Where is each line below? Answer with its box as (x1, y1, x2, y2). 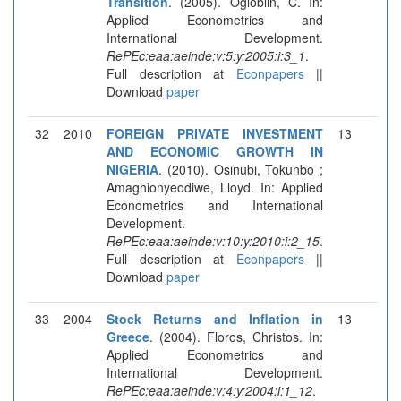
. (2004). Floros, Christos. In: (149, 327, 323, 346)
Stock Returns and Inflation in (107, 309, 323, 328)
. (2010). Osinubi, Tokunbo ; (158, 159, 323, 178)
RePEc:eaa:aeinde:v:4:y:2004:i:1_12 (107, 380, 312, 399)
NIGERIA (107, 159, 158, 178)
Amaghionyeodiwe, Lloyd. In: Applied (107, 177, 323, 196)
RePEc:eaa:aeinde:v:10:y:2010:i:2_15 (107, 231, 320, 250)
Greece (107, 327, 149, 346)
